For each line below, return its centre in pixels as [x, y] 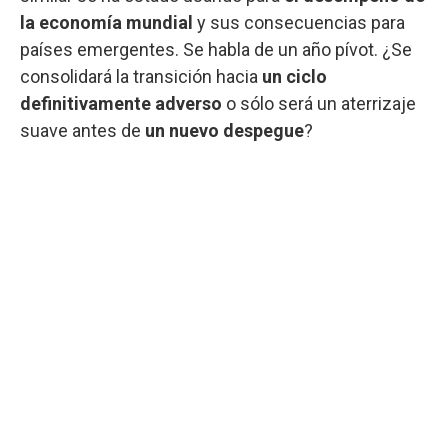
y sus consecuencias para [299, 22]
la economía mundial [106, 22]
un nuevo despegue [222, 130]
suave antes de [80, 130]
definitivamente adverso [121, 103]
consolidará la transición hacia [141, 76]
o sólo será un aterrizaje [319, 103]
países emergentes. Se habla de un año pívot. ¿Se [216, 49]
